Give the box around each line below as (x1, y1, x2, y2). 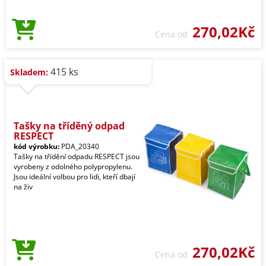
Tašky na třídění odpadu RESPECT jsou (14, 151, 140, 161)
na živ (14, 181, 33, 192)
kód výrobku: (14, 141, 59, 151)
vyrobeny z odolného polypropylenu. (14, 161, 132, 172)
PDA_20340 (59, 141, 99, 151)
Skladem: (10, 66, 48, 78)
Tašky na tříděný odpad (14, 119, 125, 132)
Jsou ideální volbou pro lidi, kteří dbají (14, 171, 135, 182)
